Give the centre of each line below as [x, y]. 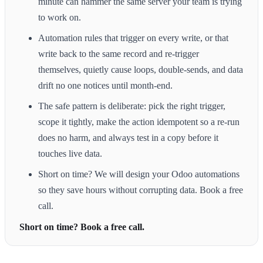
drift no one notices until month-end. [105, 85]
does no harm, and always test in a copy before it [128, 137]
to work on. [60, 17]
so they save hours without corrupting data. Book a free [141, 190]
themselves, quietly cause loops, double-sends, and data [141, 69]
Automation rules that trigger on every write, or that [133, 38]
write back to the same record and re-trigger [119, 53]
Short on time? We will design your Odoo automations [139, 174]
